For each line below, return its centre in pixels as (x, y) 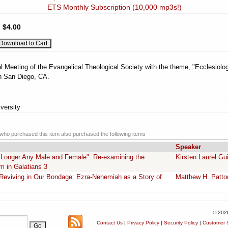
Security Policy (181, 223)
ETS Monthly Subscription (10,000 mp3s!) (115, 7)
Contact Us (110, 223)
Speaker (188, 147)
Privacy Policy (143, 223)
